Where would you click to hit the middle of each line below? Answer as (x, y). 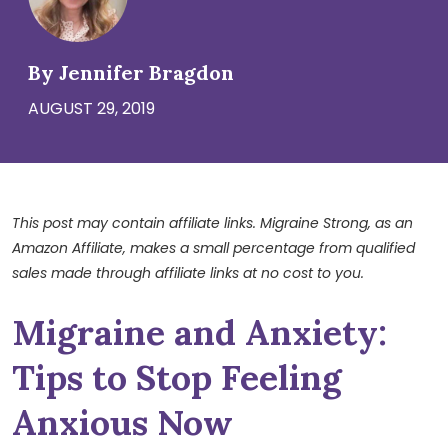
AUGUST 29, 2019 (91, 109)
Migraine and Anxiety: (199, 333)
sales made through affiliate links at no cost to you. (188, 273)
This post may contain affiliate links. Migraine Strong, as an (212, 223)
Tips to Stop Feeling (177, 378)
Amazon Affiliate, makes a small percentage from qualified (213, 248)
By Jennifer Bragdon (131, 73)
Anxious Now (122, 423)
